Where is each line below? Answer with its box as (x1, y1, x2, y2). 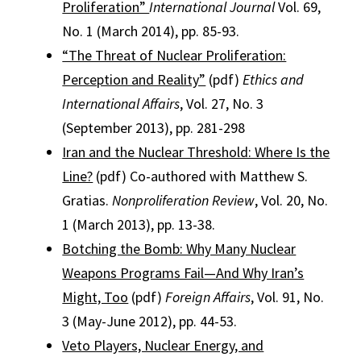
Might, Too (62, 288, 129, 306)
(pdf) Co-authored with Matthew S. (93, 167, 309, 185)
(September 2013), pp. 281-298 (62, 118, 246, 137)
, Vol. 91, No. (251, 288, 325, 306)
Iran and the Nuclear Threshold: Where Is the (62, 143, 330, 161)
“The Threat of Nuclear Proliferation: (62, 46, 287, 64)
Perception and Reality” (62, 70, 206, 89)
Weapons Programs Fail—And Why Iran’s (62, 263, 305, 282)
